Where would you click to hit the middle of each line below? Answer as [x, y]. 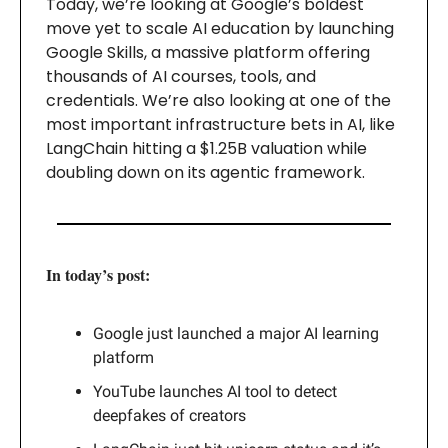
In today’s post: [98, 274]
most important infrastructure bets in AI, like [220, 124]
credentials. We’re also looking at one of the [218, 100]
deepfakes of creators [169, 415]
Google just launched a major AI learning [236, 333]
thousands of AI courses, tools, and [181, 76]
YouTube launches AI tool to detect [215, 391]
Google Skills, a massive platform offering [208, 52]
